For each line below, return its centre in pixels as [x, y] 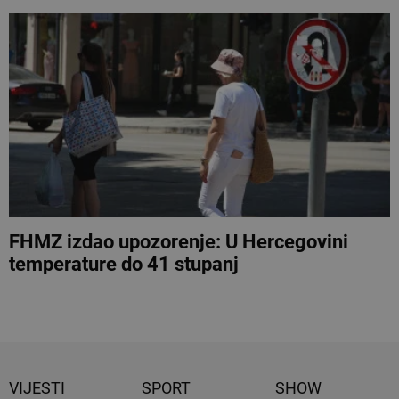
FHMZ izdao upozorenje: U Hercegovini [179, 241]
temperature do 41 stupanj [124, 264]
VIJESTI [37, 387]
